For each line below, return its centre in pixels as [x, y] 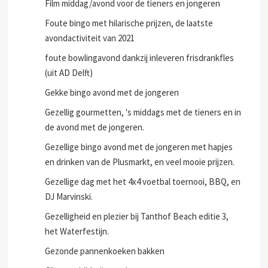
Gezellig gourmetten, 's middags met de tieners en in [143, 112]
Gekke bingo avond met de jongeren [112, 92]
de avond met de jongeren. [95, 127]
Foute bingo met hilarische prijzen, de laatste [129, 23]
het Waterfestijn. [77, 231]
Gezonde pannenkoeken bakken [105, 251]
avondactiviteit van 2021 [90, 38]
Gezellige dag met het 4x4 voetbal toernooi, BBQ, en [143, 182]
